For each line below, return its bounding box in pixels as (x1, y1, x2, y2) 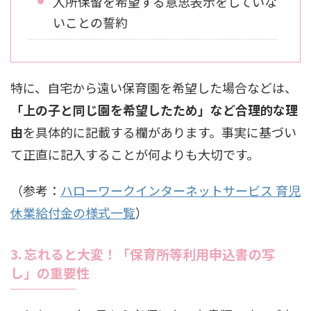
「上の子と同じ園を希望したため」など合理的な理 (10, 101, 298, 119)
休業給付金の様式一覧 (10, 203, 135, 222)
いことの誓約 (53, 13, 128, 32)
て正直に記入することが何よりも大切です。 (10, 145, 259, 164)
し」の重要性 (10, 263, 90, 283)
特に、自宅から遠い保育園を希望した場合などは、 (10, 78, 297, 97)
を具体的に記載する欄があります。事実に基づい (23, 123, 296, 142)
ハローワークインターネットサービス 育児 (60, 181, 301, 200)
